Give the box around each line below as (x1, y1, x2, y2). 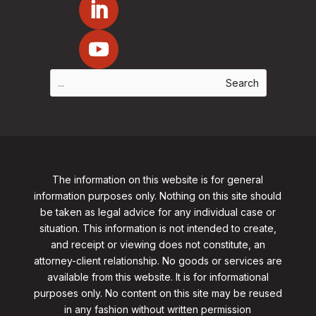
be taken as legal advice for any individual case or (39, 206, 276, 219)
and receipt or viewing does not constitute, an (50, 238, 265, 251)
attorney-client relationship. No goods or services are (33, 255, 282, 267)
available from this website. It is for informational (47, 271, 269, 284)
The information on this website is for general (52, 174, 264, 186)
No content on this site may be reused (104, 287, 282, 300)
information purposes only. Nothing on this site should (34, 190, 282, 202)
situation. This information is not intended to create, (39, 222, 276, 235)
